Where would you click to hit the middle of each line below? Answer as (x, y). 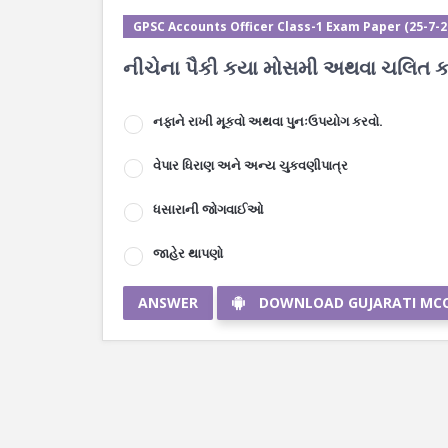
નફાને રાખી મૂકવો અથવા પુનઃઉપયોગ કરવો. (268, 121)
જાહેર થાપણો (188, 253)
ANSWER (168, 302)
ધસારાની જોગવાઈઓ (208, 209)
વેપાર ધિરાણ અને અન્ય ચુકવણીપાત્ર (250, 165)
